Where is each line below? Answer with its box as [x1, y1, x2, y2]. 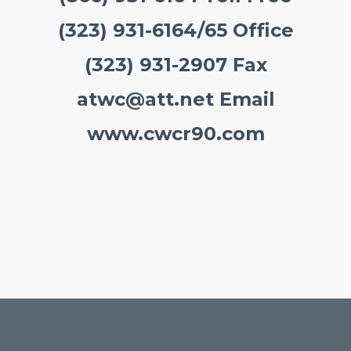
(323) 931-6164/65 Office [57, 19, 294, 42]
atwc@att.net [76, 88, 214, 110]
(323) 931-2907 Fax [84, 53, 267, 76]
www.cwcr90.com [86, 122, 265, 145]
